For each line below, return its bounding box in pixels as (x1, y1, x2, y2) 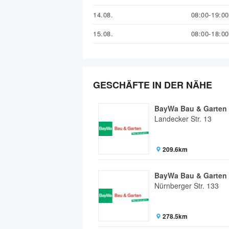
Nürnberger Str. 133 (154, 180, 219, 191)
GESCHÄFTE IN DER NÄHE (93, 78, 212, 92)
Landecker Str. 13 (154, 113, 212, 124)
